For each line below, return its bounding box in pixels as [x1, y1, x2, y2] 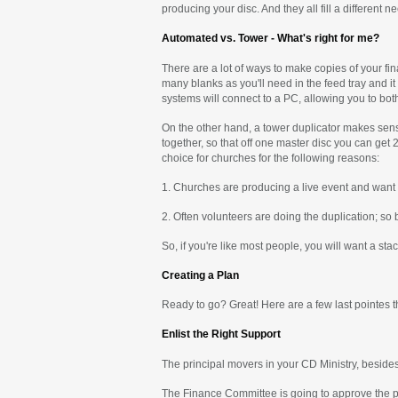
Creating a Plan [162, 270, 239, 282]
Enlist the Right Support [162, 329, 281, 340]
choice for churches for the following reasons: [162, 152, 379, 163]
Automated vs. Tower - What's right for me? [162, 33, 379, 44]
